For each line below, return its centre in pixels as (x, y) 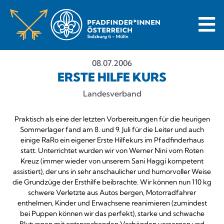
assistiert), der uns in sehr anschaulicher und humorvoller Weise (112, 171)
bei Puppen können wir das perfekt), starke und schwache (112, 213)
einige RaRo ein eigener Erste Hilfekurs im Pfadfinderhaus (112, 140)
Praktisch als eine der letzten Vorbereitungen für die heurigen (112, 119)
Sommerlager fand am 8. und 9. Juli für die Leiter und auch (112, 129)
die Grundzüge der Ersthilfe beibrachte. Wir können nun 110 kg (112, 182)
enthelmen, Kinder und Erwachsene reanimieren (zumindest (112, 203)
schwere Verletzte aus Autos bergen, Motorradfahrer (112, 192)
